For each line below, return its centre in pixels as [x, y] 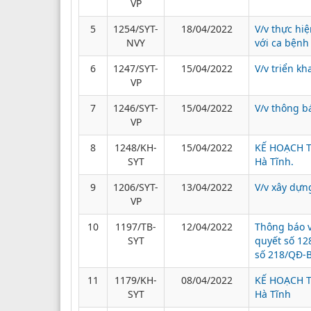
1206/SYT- [136, 187]
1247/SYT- [136, 68]
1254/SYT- [136, 28]
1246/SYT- [136, 108]
